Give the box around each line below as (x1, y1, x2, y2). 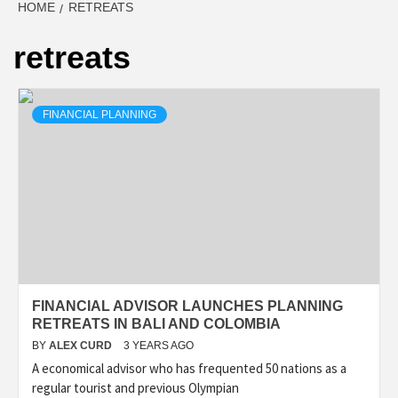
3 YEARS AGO (123, 339, 194, 353)
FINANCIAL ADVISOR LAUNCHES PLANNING (32, 298, 343, 314)
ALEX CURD (49, 339, 115, 353)
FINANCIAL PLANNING (43, 108, 156, 122)
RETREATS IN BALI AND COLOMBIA (32, 316, 281, 332)
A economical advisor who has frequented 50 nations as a (32, 360, 346, 378)
